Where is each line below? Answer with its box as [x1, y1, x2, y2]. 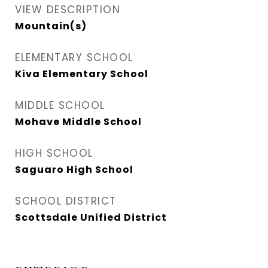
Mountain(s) [15, 19, 87, 33]
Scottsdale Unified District [15, 211, 167, 224]
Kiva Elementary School [15, 67, 148, 81]
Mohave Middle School [15, 115, 142, 129]
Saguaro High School [15, 163, 133, 176]
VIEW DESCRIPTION [15, 2, 120, 17]
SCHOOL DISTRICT [15, 194, 117, 208]
